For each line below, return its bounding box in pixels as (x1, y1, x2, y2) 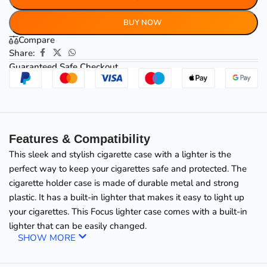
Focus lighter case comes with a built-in (91, 205, 248, 218)
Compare (18, 33, 55, 46)
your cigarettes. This (9, 205, 91, 218)
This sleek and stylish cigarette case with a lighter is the (9, 148, 232, 160)
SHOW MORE (18, 231, 79, 244)
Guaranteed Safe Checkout (9, 61, 119, 73)
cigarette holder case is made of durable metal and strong (9, 176, 240, 189)
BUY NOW (123, 17, 162, 28)
